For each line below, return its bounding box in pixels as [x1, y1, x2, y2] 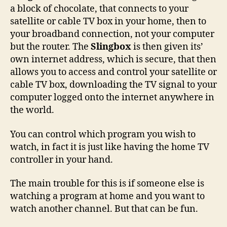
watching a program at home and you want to [10, 191, 205, 202]
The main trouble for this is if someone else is [10, 178, 204, 190]
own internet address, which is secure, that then [10, 54, 216, 65]
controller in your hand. [10, 154, 113, 166]
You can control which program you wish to [10, 128, 196, 140]
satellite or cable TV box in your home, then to [10, 16, 206, 27]
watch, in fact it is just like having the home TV [10, 141, 209, 153]
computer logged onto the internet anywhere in [10, 92, 214, 103]
